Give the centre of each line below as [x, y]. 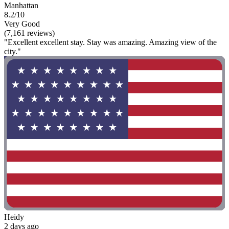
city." [13, 51]
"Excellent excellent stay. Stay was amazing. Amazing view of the [110, 42]
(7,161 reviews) [29, 33]
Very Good [22, 24]
